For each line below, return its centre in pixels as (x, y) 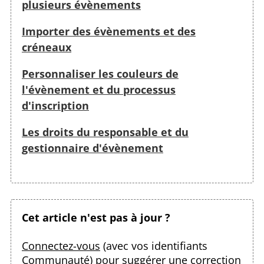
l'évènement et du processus (99, 90)
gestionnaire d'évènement (93, 148)
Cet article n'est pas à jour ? (96, 218)
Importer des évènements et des (109, 32)
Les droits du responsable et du (105, 132)
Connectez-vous (61, 246)
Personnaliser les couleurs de (100, 74)
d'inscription (55, 106)
